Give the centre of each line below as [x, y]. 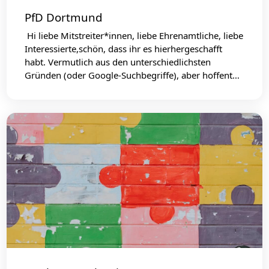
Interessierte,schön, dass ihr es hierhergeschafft [124, 48]
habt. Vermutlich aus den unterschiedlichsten [118, 62]
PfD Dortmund [64, 17]
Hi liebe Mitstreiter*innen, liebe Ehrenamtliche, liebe [134, 35]
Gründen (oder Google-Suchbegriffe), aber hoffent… [132, 75]
